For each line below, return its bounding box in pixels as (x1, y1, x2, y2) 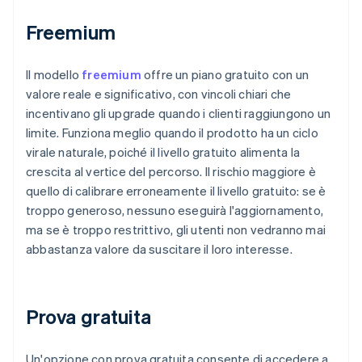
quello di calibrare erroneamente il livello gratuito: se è (26, 183, 326, 200)
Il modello (26, 66, 82, 83)
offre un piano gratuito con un (141, 66, 309, 83)
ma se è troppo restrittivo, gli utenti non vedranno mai (26, 221, 326, 238)
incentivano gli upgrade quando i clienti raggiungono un (26, 105, 331, 122)
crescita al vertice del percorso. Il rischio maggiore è (26, 163, 317, 180)
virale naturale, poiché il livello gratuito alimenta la (26, 144, 301, 161)
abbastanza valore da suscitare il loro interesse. (26, 241, 293, 258)
